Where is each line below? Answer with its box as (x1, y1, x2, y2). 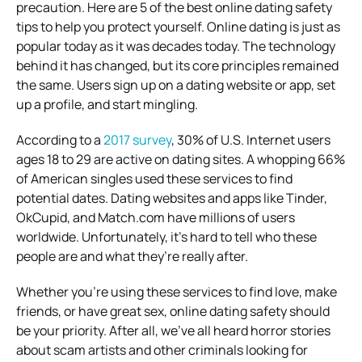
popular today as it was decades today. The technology (16, 36, 335, 55)
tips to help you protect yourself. (16, 17, 207, 36)
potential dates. (16, 188, 111, 207)
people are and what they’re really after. (16, 246, 248, 265)
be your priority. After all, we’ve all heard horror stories (16, 321, 330, 339)
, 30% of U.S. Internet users (171, 130, 330, 149)
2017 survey (103, 130, 171, 149)
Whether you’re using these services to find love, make (16, 282, 337, 301)
